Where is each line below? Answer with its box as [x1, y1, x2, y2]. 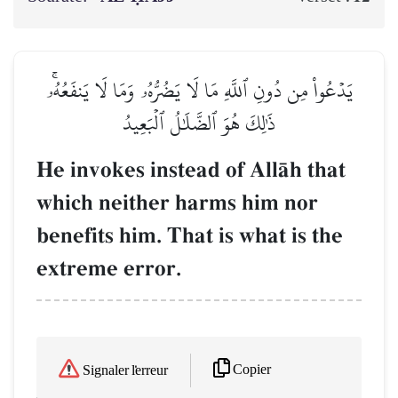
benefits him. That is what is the [36, 222, 343, 251]
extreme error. [36, 255, 181, 283]
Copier [233, 362, 271, 378]
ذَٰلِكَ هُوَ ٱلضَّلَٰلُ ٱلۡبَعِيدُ [123, 103, 275, 144]
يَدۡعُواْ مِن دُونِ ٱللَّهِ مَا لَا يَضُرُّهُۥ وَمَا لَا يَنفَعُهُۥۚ [45, 70, 353, 111]
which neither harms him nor [36, 189, 318, 218]
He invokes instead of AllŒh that [36, 156, 346, 185]
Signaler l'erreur [83, 362, 168, 378]
